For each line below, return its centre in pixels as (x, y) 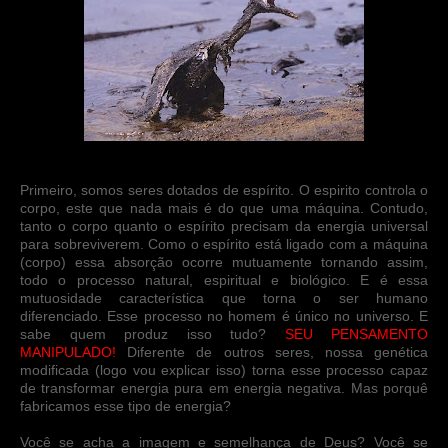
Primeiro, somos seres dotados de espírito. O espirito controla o (224, 189)
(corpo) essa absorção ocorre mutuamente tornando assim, (224, 261)
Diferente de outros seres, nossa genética (272, 351)
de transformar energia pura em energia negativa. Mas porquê (224, 387)
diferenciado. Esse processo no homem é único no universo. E (224, 315)
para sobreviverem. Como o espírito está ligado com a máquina (224, 243)
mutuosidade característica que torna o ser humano (224, 297)
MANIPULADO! (68, 351)
